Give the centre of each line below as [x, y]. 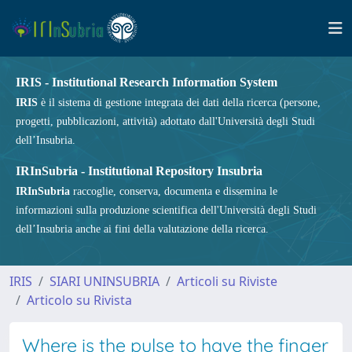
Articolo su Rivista [79, 300]
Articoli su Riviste [227, 281]
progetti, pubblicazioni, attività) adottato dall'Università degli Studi [165, 121]
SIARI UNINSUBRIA [104, 281]
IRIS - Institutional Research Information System [147, 82]
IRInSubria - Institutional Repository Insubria [139, 171]
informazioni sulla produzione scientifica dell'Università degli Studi [166, 210]
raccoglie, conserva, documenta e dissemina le [174, 191]
